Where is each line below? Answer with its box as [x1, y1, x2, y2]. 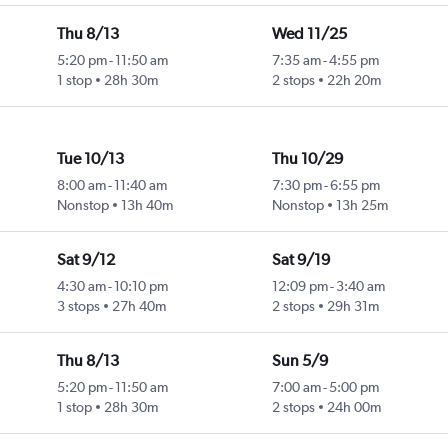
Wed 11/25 [271, 24, 347, 44]
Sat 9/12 [56, 250, 115, 270]
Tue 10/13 [56, 149, 124, 169]
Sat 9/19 [271, 250, 330, 270]
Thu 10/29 [271, 149, 343, 169]
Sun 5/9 [271, 351, 328, 371]
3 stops [56, 298, 100, 315]
